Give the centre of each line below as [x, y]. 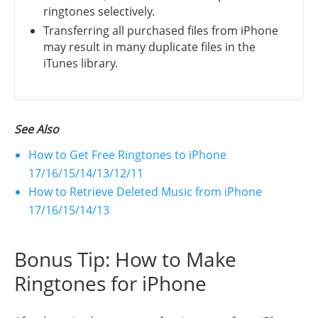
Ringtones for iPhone [110, 283]
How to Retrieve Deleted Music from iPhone [145, 191]
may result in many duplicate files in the [149, 46]
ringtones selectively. [99, 11]
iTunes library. [81, 63]
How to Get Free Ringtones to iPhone [127, 154]
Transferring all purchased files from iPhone [161, 30]
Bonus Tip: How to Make [125, 259]
